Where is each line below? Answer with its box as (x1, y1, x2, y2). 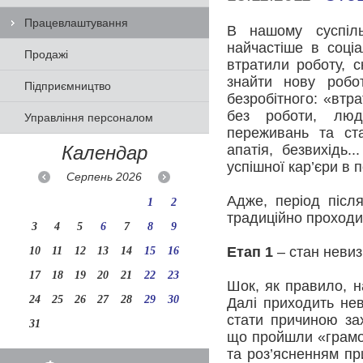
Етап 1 (226, 244, 273, 260)
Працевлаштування (24, 16, 128, 29)
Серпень (66, 170, 117, 183)
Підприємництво (24, 79, 111, 92)
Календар (61, 142, 147, 164)
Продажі (24, 48, 68, 61)
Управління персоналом (24, 111, 153, 124)
